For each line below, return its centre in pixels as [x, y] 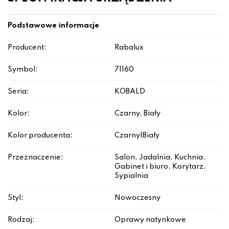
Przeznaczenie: [36, 158]
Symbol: [23, 70]
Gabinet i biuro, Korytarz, [160, 167]
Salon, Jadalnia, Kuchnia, [160, 158]
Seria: [18, 92]
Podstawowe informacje [53, 26]
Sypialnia [131, 176]
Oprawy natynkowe [150, 220]
